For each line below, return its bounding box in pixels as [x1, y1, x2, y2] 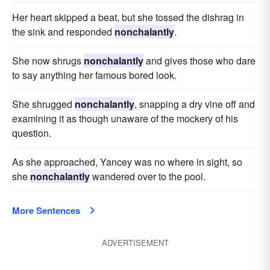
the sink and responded [12, 25, 115, 39]
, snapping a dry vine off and [134, 97, 255, 111]
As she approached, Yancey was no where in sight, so [12, 155, 242, 169]
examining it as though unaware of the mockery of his [12, 111, 238, 125]
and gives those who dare [143, 54, 256, 67]
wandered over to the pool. [90, 169, 206, 183]
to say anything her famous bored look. [12, 68, 177, 82]
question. [12, 126, 51, 140]
